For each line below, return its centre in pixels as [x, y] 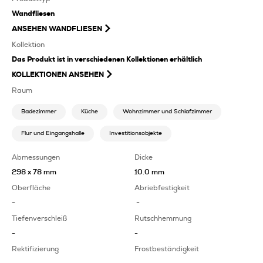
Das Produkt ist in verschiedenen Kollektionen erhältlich [107, 59]
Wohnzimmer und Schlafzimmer [167, 111]
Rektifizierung [35, 249]
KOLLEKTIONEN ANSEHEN [58, 74]
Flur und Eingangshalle [53, 133]
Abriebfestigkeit [162, 188]
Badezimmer [39, 111]
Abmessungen [36, 157]
